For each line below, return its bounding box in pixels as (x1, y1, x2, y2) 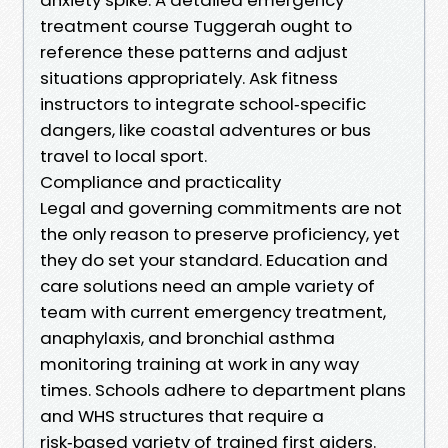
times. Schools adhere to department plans (40, 377, 406, 402)
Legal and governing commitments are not (40, 195, 402, 220)
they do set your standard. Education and (40, 247, 388, 272)
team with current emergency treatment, (40, 299, 386, 324)
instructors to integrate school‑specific (40, 91, 366, 116)
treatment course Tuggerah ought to (40, 13, 352, 38)
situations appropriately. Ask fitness (40, 65, 338, 90)
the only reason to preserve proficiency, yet (40, 221, 400, 246)
